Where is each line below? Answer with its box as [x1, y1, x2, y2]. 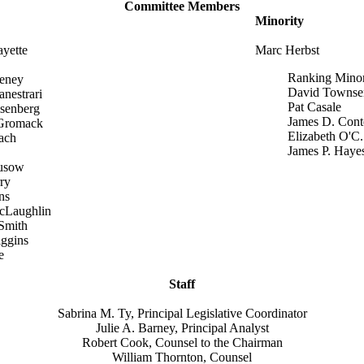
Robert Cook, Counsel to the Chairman [81, 336, 283, 349]
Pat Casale [288, 100, 341, 114]
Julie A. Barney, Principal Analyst [95, 321, 269, 335]
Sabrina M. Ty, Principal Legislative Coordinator [57, 306, 307, 320]
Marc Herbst [255, 43, 319, 57]
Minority [255, 14, 304, 28]
